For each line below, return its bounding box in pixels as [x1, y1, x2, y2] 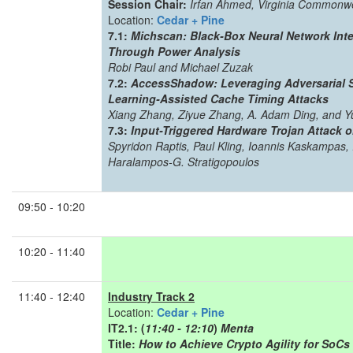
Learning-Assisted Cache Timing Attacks [108, 91, 329, 106]
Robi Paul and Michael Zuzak [108, 59, 253, 75]
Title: [108, 336, 139, 351]
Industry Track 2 [108, 288, 195, 304]
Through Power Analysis [108, 43, 240, 59]
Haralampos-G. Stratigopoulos [108, 154, 259, 169]
